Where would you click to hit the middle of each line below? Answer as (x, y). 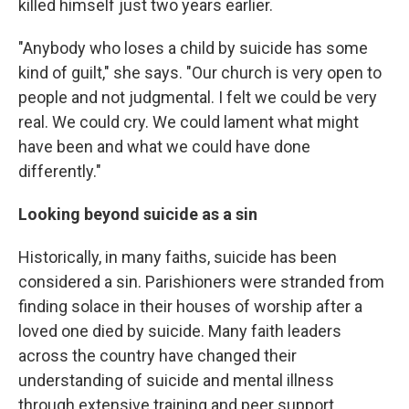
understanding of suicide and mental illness (176, 381)
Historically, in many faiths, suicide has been (178, 257)
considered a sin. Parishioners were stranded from (201, 282)
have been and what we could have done (164, 147)
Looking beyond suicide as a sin (138, 215)
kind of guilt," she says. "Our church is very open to (200, 73)
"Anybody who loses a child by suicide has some (193, 48)
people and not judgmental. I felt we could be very (198, 98)
